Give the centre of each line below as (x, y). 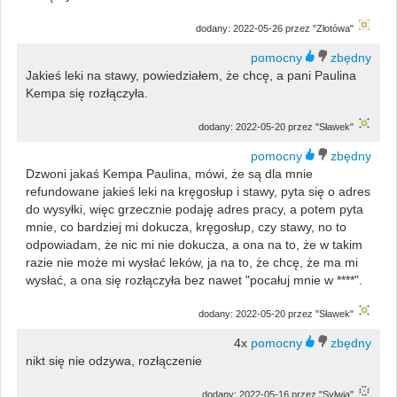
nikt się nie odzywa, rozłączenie (113, 360)
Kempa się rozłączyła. (86, 93)
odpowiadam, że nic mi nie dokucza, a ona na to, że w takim (194, 244)
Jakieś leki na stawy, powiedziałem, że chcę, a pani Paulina (191, 75)
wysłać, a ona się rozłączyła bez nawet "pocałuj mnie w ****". (194, 280)
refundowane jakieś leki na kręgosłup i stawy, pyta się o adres (198, 191)
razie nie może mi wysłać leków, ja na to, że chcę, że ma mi (191, 262)
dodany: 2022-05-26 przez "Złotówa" (275, 28)
